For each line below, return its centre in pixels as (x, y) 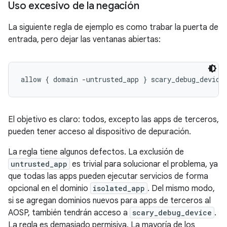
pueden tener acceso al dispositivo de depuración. (100, 132)
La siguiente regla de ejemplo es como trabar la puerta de (113, 27)
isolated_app (119, 188)
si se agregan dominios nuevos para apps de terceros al (109, 201)
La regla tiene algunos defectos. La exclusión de (96, 152)
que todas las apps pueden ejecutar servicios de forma (108, 176)
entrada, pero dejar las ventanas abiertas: (84, 40)
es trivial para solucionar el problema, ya (144, 164)
